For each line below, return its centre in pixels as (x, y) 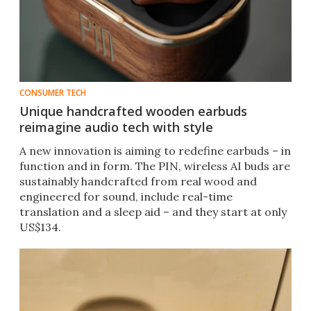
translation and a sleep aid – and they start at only (153, 212)
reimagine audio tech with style (116, 127)
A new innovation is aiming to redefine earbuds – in (155, 151)
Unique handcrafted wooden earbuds (133, 111)
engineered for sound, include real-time (126, 197)
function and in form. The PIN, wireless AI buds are (155, 166)
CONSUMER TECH (53, 93)
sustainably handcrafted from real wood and (138, 182)
